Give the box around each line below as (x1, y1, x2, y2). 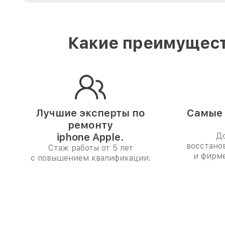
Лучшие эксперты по (36, 107, 145, 119)
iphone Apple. (57, 131, 124, 143)
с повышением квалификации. (30, 153, 151, 163)
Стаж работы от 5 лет (48, 143, 133, 153)
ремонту (68, 119, 113, 131)
